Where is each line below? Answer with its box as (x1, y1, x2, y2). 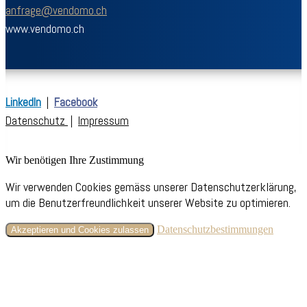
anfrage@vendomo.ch (5, 2, 107, 18)
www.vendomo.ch (5, 21, 84, 36)
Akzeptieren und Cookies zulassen (11, 224, 149, 235)
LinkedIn (5, 94, 41, 110)
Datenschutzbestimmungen (157, 223, 273, 235)
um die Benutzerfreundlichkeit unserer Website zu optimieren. (5, 194, 291, 210)
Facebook (54, 94, 97, 110)
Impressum (78, 112, 129, 128)
